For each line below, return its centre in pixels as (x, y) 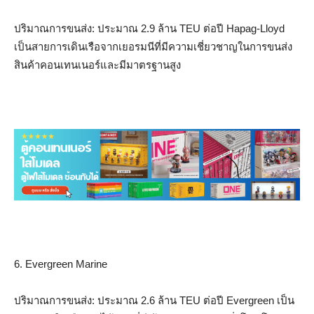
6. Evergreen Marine (61, 264)
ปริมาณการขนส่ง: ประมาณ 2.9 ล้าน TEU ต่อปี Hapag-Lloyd (149, 28)
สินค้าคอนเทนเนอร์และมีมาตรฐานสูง (97, 64)
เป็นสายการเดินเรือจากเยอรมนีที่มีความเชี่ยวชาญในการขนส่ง (153, 46)
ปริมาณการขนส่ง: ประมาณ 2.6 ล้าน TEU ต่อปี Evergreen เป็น (154, 300)
